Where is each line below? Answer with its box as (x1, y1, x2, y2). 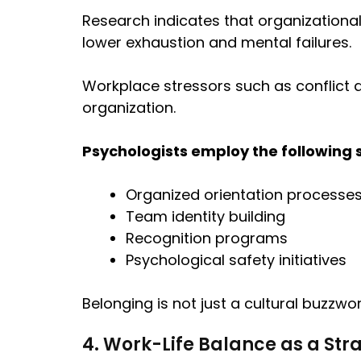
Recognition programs (126, 227, 288, 248)
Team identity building (126, 205, 285, 226)
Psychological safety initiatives (126, 249, 346, 270)
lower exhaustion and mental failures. (82, 31, 351, 52)
